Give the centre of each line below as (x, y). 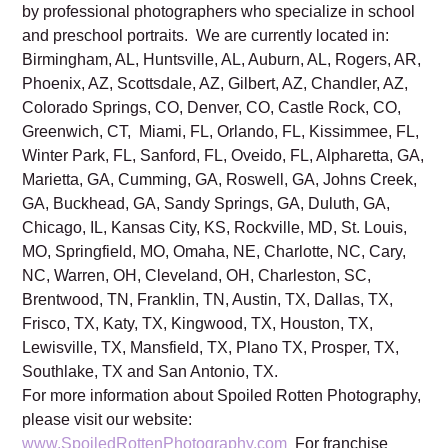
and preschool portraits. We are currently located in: (206, 100)
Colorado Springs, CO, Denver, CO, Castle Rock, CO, (212, 172)
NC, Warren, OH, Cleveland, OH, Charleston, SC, (197, 340)
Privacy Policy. (334, 28)
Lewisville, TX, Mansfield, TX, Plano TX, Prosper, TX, (211, 412)
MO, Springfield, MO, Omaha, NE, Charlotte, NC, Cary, (214, 316)
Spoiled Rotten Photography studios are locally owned (215, 52)
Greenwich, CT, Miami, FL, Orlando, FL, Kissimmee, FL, (221, 196)
